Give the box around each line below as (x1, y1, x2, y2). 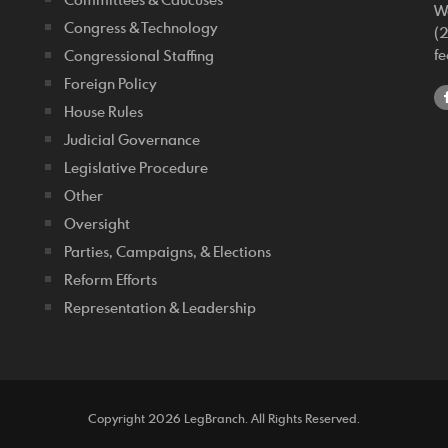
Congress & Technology (64, 18, 218, 37)
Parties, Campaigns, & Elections (64, 242, 271, 261)
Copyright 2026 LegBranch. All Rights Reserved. (88, 410, 360, 426)
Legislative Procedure (64, 158, 208, 177)
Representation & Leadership (64, 298, 256, 317)
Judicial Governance (64, 130, 200, 149)
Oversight (64, 214, 130, 233)
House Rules (64, 102, 143, 121)
